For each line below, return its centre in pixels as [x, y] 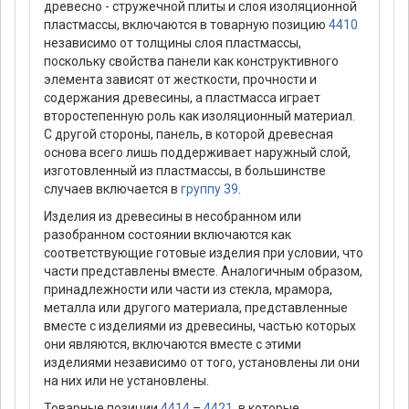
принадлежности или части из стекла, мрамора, [188, 289]
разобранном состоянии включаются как [168, 234]
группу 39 [210, 189]
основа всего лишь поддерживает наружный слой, [197, 152]
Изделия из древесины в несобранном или [173, 216]
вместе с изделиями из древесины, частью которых [200, 325]
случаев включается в [112, 189]
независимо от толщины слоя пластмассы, [173, 42]
